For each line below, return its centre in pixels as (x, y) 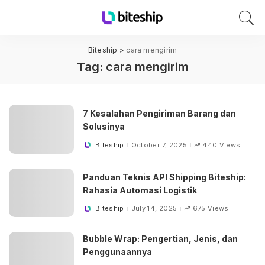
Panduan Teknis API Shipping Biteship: (164, 177)
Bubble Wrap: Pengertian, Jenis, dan (160, 239)
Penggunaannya (117, 252)
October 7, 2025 (159, 145)
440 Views (222, 145)
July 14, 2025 (154, 209)
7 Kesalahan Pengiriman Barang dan (159, 114)
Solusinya (104, 127)
